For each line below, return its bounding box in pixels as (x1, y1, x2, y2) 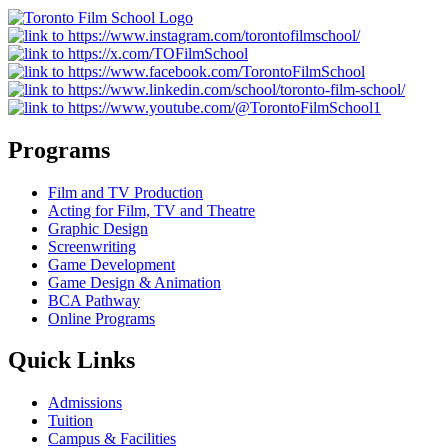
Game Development (48, 255, 175, 273)
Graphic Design (48, 219, 148, 237)
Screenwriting (48, 237, 136, 255)
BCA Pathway (48, 291, 140, 309)
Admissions (48, 394, 122, 412)
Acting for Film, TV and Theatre (48, 201, 255, 219)
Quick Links (8, 347, 135, 374)
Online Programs (48, 309, 155, 327)
